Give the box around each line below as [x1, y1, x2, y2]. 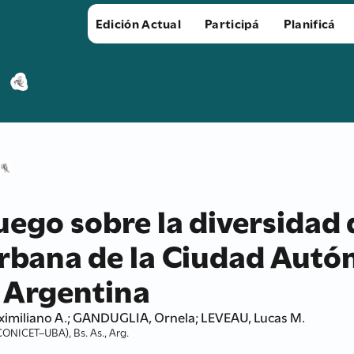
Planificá [283, 14, 336, 32]
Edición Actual [95, 14, 182, 32]
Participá [205, 14, 260, 32]
